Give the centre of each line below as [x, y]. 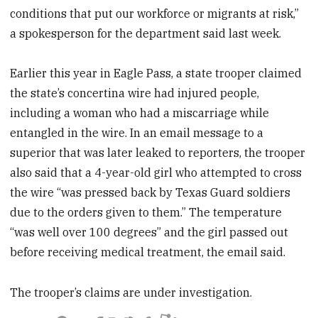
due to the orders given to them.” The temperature [146, 213]
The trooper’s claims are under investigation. [131, 293]
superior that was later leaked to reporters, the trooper [158, 153]
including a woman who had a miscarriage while [140, 113]
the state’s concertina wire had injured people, [135, 93]
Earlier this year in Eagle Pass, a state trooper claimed [156, 73]
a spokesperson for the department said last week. [146, 33]
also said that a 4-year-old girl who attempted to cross [156, 173]
